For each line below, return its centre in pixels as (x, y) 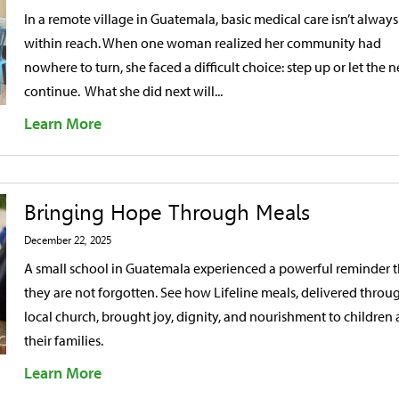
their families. (64, 340)
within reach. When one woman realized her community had (203, 43)
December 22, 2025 (68, 240)
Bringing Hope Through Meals (167, 213)
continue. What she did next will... (123, 91)
